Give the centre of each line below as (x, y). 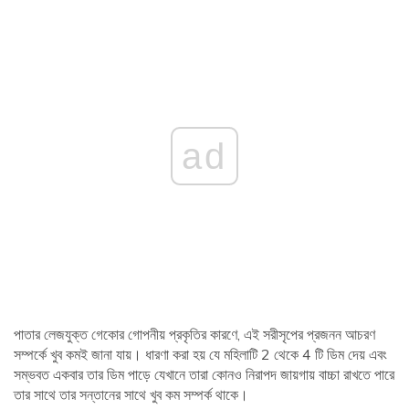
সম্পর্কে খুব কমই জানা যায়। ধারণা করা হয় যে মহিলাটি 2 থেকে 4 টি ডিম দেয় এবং (200, 355)
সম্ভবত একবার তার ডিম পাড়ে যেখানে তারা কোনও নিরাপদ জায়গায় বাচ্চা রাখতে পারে (204, 375)
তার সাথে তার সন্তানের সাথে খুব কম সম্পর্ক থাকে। (131, 395)
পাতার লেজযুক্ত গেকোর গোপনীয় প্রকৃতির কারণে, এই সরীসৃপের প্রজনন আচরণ (194, 335)
